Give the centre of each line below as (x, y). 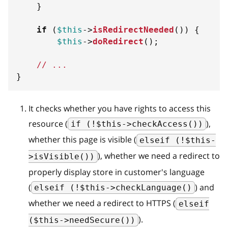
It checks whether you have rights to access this (120, 108)
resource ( (48, 123)
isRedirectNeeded (133, 30)
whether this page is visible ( (82, 140)
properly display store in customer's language (117, 172)
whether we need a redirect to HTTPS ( (102, 203)
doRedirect (118, 41)
